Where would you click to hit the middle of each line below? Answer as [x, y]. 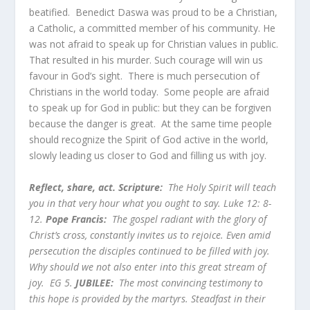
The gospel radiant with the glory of [187, 219]
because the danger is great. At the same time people [151, 124]
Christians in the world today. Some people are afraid [149, 92]
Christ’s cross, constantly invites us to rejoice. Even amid [150, 235]
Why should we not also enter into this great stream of [148, 266]
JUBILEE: [95, 282]
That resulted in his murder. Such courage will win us [146, 60]
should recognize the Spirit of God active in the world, [149, 140]
